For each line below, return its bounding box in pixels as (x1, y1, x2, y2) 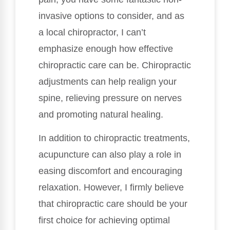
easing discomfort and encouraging (39, 166, 182, 177)
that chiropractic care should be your (39, 199, 187, 209)
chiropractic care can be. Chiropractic (39, 60, 191, 70)
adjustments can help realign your (39, 76, 177, 87)
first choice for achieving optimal (39, 215, 170, 226)
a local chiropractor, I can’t (39, 27, 146, 37)
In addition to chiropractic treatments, (39, 133, 190, 144)
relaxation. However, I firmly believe (39, 182, 184, 193)
